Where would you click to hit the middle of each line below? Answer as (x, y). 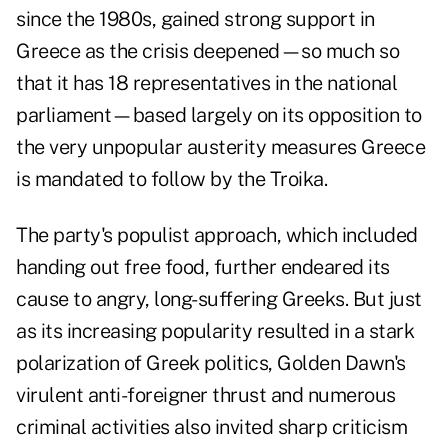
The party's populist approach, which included (217, 235)
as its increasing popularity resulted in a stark (215, 331)
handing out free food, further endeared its (203, 267)
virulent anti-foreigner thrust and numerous (206, 395)
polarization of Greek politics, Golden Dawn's (211, 363)
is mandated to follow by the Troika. (171, 179)
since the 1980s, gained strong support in (195, 19)
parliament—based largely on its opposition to (219, 115)
